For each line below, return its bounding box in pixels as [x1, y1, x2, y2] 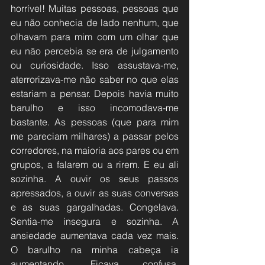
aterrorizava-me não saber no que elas [11, 73, 179, 85]
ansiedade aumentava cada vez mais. [11, 229, 179, 241]
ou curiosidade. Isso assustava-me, [11, 59, 179, 71]
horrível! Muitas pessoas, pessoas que [11, 2, 179, 14]
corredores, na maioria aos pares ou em [11, 144, 179, 156]
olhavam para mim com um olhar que [11, 30, 179, 43]
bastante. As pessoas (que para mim [11, 115, 179, 128]
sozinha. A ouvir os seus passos [11, 172, 179, 185]
